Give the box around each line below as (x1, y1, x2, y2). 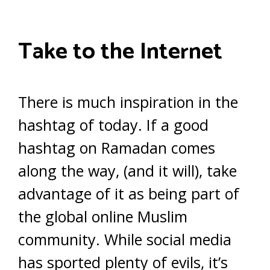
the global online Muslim (18, 206, 187, 227)
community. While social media (18, 228, 231, 250)
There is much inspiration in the (18, 91, 238, 112)
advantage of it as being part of (18, 183, 239, 204)
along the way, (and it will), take (18, 160, 237, 181)
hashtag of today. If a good (18, 114, 209, 135)
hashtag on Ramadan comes (18, 137, 215, 158)
